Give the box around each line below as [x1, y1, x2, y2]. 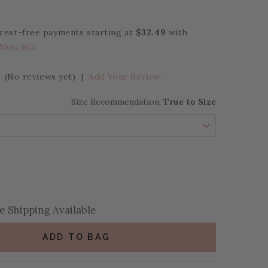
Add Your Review [89, 71, 161, 82]
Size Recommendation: [71, 96, 163, 107]
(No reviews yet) [4, 71, 79, 82]
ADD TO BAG [42, 232, 111, 242]
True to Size [163, 96, 216, 107]
